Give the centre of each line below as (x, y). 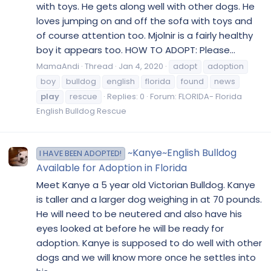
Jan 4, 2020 (141, 67)
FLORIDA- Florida (210, 97)
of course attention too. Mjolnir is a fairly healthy (145, 36)
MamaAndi (58, 67)
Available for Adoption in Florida (112, 168)
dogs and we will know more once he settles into (146, 258)
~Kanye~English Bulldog (182, 153)
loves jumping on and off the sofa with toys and (144, 21)
